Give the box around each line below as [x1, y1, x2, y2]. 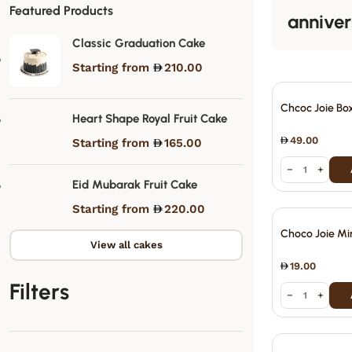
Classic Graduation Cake [72, 36, 205, 50]
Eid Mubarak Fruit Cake [72, 178, 197, 192]
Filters [9, 278, 69, 305]
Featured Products [9, 3, 113, 18]
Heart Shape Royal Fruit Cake [72, 112, 227, 126]
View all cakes [90, 239, 163, 251]
